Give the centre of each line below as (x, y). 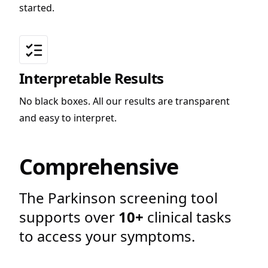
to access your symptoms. (107, 236)
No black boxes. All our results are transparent (124, 101)
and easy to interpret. (68, 118)
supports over (69, 217)
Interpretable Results (92, 78)
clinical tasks (188, 217)
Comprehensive (99, 166)
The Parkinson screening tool (118, 197)
